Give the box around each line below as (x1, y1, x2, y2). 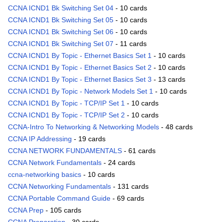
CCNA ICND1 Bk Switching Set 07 (8, 40, 113, 48)
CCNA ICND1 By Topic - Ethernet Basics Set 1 (8, 52, 152, 60)
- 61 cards (122, 147, 156, 155)
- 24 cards (102, 159, 135, 167)
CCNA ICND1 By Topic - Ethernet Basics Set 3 (8, 75, 152, 84)
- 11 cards (113, 40, 147, 48)
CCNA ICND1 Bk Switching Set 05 (8, 16, 113, 24)
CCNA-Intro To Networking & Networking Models (8, 123, 159, 131)
